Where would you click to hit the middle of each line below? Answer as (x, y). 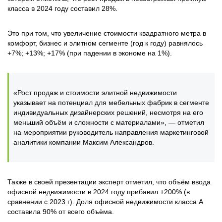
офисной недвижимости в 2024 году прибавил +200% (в (99, 192)
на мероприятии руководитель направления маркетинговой (111, 132)
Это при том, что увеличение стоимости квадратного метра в (107, 33)
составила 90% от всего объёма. (61, 212)
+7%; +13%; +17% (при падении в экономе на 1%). (90, 53)
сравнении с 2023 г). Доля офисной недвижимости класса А (105, 202)
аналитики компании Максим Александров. (84, 142)
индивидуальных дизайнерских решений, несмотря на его (108, 112)
